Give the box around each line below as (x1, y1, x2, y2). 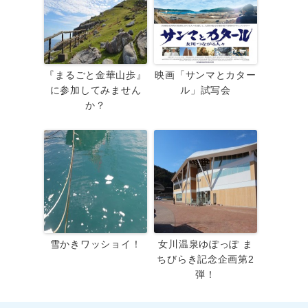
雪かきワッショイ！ (49, 239, 142, 250)
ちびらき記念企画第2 (157, 254, 254, 265)
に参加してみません (49, 85, 142, 96)
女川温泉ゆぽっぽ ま (158, 239, 253, 250)
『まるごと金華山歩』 (45, 69, 146, 81)
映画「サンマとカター (155, 69, 256, 81)
